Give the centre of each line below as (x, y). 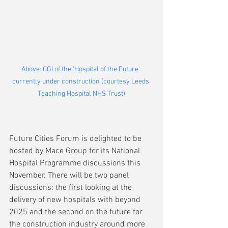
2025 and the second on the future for (77, 212)
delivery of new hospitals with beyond (76, 200)
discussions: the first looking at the (72, 188)
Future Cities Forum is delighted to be (76, 139)
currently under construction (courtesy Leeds (81, 81)
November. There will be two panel (70, 175)
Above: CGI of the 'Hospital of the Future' (81, 69)
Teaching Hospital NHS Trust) (81, 94)
